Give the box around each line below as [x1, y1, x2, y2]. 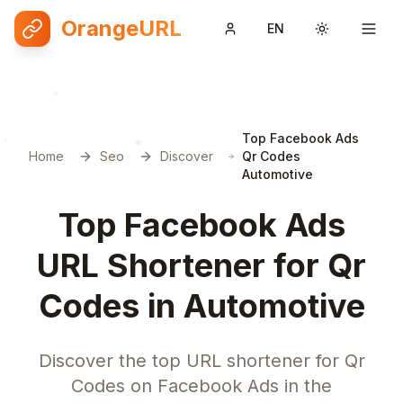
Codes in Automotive [38, 286, 365, 326]
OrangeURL [61, 15, 182, 41]
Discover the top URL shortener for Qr [38, 350, 365, 372]
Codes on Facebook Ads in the [71, 375, 332, 397]
